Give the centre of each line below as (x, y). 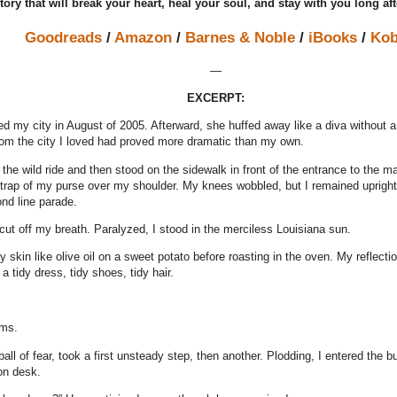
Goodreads (63, 37)
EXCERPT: (216, 98)
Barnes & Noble (240, 37)
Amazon (143, 37)
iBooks (332, 37)
